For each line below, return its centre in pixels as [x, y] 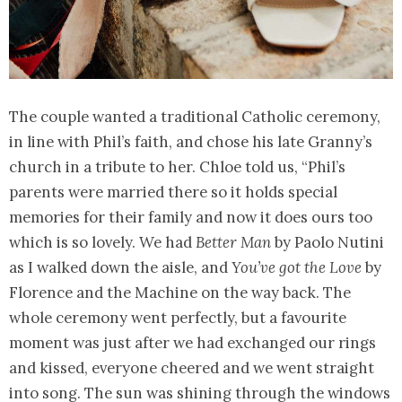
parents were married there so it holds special [173, 192]
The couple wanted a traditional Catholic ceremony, [195, 117]
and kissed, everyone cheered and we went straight [192, 368]
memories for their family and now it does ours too [191, 218]
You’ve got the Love [297, 268]
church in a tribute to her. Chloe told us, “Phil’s [177, 167]
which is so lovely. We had [102, 243]
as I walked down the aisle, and [120, 268]
